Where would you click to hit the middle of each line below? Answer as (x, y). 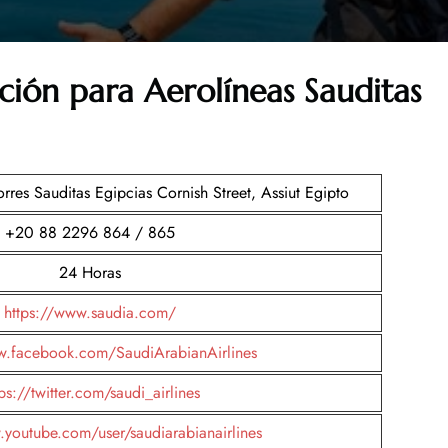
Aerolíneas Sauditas (282, 90)
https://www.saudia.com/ (90, 312)
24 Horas (90, 272)
